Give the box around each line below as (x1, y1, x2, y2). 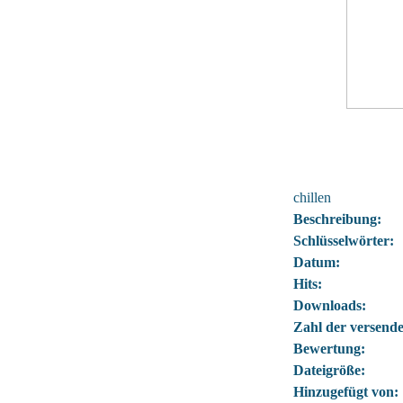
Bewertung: (292, 341, 365, 356)
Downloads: (292, 298, 366, 313)
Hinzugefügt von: (292, 384, 399, 399)
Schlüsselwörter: (292, 233, 394, 248)
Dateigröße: (292, 363, 365, 378)
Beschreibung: (292, 211, 381, 227)
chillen (292, 190, 331, 205)
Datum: (292, 255, 340, 270)
